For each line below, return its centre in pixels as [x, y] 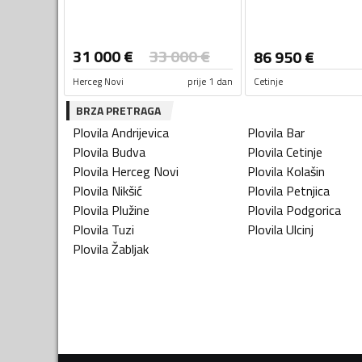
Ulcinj [300, 229]
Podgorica [314, 210]
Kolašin [305, 171]
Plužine [130, 210]
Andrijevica [140, 132]
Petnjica [308, 190]
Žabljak [130, 248]
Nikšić [127, 190]
